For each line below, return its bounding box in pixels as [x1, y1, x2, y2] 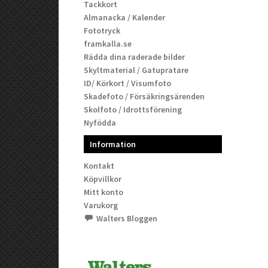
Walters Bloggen [96, 212, 158, 224]
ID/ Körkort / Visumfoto [84, 77, 172, 89]
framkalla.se [84, 38, 132, 49]
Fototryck [84, 25, 121, 36]
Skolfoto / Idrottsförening [84, 103, 182, 115]
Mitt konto [84, 186, 124, 197]
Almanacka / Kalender [84, 11, 166, 23]
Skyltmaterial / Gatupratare [84, 64, 189, 75]
